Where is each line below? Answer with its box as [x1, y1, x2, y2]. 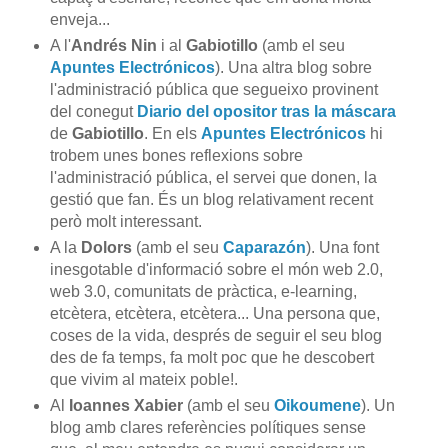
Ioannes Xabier [68, 397, 187, 414]
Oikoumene [273, 397, 361, 414]
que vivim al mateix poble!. [49, 371, 238, 389]
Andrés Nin [70, 37, 157, 55]
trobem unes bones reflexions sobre [49, 147, 303, 165]
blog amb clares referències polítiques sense [49, 419, 366, 436]
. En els [143, 125, 201, 143]
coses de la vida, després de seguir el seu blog [49, 327, 382, 345]
